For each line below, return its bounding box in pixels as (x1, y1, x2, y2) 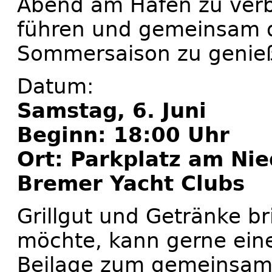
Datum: (17, 73, 93, 98)
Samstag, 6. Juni (17, 98, 206, 123)
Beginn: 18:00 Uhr (17, 122, 229, 147)
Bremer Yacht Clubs (17, 171, 245, 195)
